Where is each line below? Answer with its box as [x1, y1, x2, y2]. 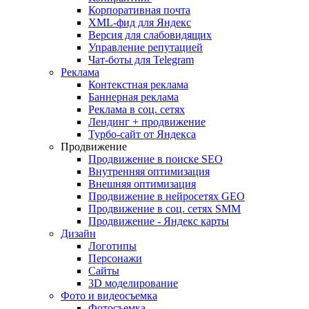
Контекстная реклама [88, 79, 188, 90]
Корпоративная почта [88, 4, 190, 16]
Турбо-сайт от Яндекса [88, 128, 196, 140]
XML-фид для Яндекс [88, 17, 191, 28]
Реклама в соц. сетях [88, 103, 185, 115]
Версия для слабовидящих [88, 29, 212, 41]
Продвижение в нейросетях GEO [88, 190, 245, 202]
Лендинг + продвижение [88, 116, 206, 128]
